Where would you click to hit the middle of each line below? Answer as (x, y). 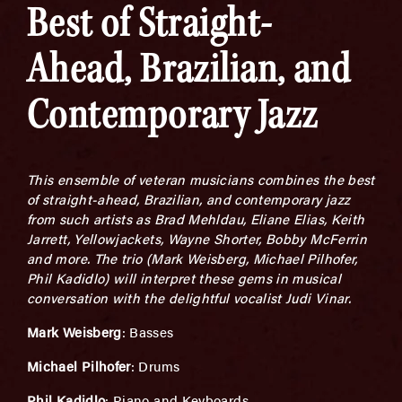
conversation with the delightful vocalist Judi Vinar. (189, 297)
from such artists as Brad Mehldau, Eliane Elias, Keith (196, 218)
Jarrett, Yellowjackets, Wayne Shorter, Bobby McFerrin (197, 238)
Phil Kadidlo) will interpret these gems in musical (184, 278)
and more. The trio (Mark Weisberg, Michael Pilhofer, (192, 258)
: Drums (155, 366)
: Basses (148, 332)
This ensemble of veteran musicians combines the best (201, 179)
